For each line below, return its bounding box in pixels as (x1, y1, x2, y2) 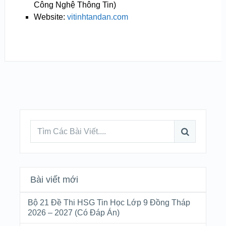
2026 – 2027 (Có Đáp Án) (27, 208, 120, 217)
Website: (33, 12, 67, 21)
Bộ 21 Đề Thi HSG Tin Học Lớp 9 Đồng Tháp (27, 198, 190, 207)
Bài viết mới (30, 175, 78, 185)
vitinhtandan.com (67, 12, 128, 21)
